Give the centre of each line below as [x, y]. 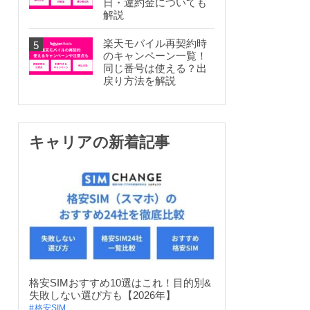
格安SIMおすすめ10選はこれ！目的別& [120, 282]
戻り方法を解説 [139, 81]
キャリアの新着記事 [99, 143]
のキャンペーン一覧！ [155, 56]
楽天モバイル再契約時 [155, 44]
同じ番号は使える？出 [155, 69]
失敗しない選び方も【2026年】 [102, 295]
